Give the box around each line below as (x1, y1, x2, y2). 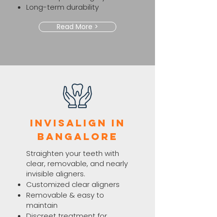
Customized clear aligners (26, 179, 120, 189)
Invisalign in (30, 117, 125, 129)
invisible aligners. (26, 169, 87, 179)
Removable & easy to (26, 190, 104, 200)
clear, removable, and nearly (26, 158, 128, 169)
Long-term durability (26, 2, 99, 12)
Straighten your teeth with (26, 148, 119, 158)
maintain (26, 200, 58, 210)
